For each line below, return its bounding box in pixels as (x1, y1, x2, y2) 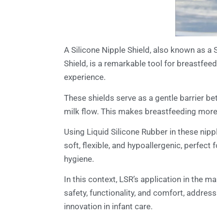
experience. (64, 72, 106, 82)
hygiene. (64, 154, 94, 164)
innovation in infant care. (64, 201, 153, 212)
